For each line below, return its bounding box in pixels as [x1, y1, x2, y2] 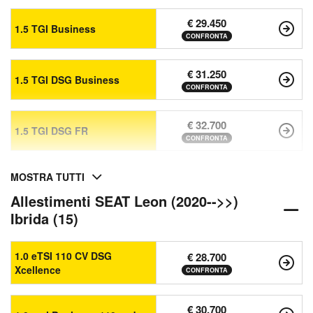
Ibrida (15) [10, 208, 78, 229]
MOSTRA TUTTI [10, 170, 85, 184]
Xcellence [15, 263, 61, 277]
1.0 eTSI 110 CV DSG [15, 249, 112, 263]
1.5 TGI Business [15, 22, 96, 36]
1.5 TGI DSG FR [15, 124, 88, 138]
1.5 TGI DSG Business [15, 73, 119, 87]
